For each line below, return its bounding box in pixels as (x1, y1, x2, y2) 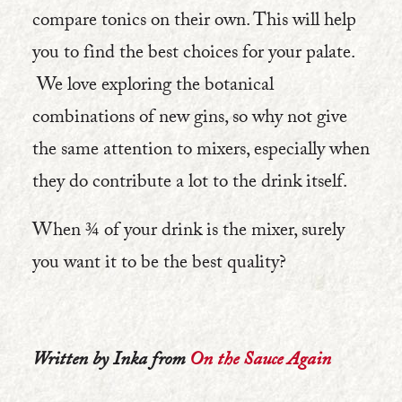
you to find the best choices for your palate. (32, 39, 354, 71)
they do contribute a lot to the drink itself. (32, 168, 347, 200)
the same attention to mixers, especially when (32, 135, 370, 168)
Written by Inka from (32, 345, 189, 378)
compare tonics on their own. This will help (32, 6, 356, 39)
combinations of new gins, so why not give (32, 103, 347, 135)
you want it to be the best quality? (32, 249, 286, 281)
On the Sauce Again (189, 345, 331, 378)
